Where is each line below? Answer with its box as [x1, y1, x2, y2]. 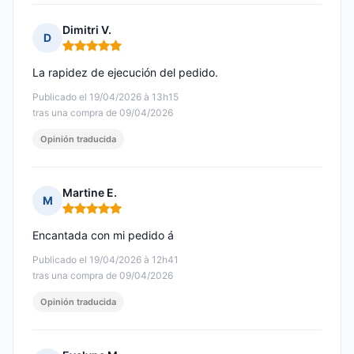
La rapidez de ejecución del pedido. [32, 66, 218, 80]
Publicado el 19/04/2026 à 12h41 [32, 254, 179, 266]
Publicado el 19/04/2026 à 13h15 [32, 91, 179, 104]
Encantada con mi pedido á [32, 228, 174, 243]
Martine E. [62, 186, 117, 200]
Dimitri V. [62, 23, 111, 37]
